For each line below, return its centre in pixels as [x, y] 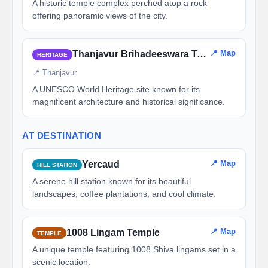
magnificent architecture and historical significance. [129, 102]
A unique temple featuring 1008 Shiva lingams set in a [134, 249]
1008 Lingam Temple [113, 232]
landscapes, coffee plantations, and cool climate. [124, 194]
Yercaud [101, 164]
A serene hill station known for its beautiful [112, 181]
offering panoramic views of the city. [100, 16]
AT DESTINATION [62, 135]
